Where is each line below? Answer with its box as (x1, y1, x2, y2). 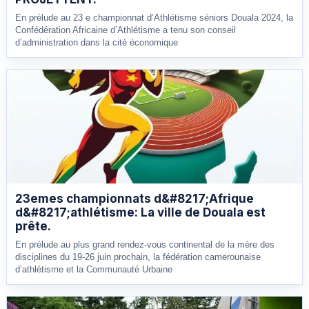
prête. (15, 219, 51, 233)
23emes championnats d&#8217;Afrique (15, 191, 254, 206)
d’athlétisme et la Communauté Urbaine (15, 263, 172, 275)
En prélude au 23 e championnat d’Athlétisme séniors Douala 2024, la (15, 12, 293, 23)
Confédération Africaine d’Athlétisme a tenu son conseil (15, 24, 236, 35)
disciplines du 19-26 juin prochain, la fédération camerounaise (15, 251, 261, 262)
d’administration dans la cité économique (15, 37, 178, 48)
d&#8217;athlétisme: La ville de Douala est (15, 205, 266, 219)
